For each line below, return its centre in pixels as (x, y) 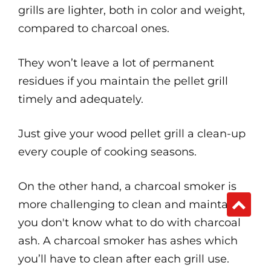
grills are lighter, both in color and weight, (132, 10)
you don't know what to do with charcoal (129, 223)
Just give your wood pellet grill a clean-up (132, 134)
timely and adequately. (81, 99)
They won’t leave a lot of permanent (116, 63)
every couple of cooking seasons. (107, 152)
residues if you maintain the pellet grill (123, 81)
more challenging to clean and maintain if (133, 204)
